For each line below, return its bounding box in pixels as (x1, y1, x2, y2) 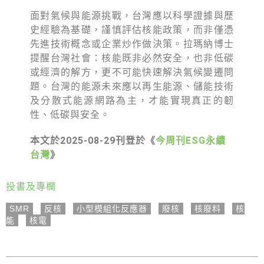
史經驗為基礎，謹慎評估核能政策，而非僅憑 (30, 24, 234, 35)
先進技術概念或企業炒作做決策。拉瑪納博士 (30, 38, 234, 49)
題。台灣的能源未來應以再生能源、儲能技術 (30, 81, 234, 92)
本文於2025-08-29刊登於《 (30, 135, 156, 146)
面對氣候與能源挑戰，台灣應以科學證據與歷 (30, 10, 234, 21)
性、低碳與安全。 (30, 109, 111, 120)
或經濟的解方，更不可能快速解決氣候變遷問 (30, 67, 234, 78)
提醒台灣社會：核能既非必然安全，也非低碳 (30, 52, 234, 64)
